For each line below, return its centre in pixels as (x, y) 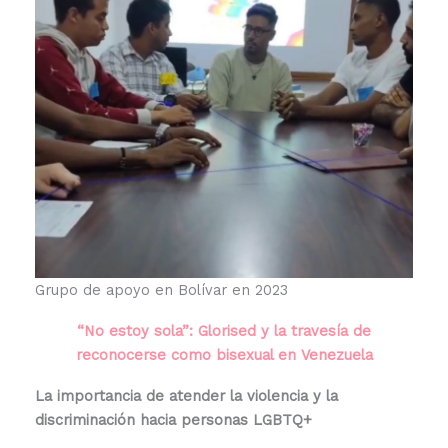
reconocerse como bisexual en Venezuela (224, 355)
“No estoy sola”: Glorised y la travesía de (224, 331)
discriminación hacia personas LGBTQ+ (173, 420)
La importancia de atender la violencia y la (186, 396)
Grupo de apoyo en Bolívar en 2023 (161, 290)
